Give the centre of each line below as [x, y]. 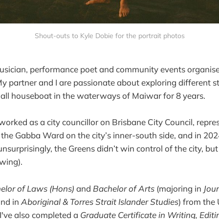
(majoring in [179, 188]
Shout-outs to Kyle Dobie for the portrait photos [109, 36]
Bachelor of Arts [124, 188]
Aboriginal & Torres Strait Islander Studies [100, 201]
